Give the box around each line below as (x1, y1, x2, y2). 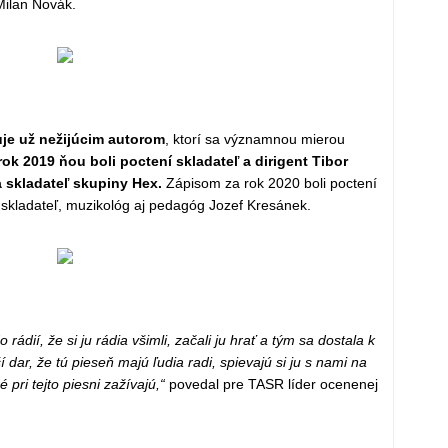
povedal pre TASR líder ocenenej (164, 376, 378, 392)
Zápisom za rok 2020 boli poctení (161, 175, 377, 191)
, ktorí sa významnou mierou (164, 131, 345, 147)
